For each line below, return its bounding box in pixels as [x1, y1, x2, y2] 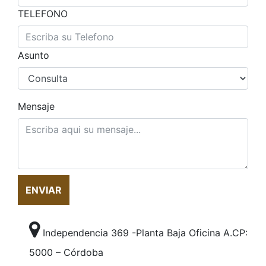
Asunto [18, 49, 49, 62]
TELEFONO [18, 8, 68, 20]
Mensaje [18, 100, 55, 113]
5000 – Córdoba [29, 246, 104, 259]
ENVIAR [26, 184, 62, 197]
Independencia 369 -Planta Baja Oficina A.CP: [40, 227, 248, 239]
